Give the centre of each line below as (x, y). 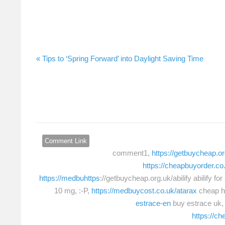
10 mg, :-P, (73, 191)
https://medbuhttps (70, 178)
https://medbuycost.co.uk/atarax (144, 191)
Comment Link (66, 141)
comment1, (132, 153)
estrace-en (153, 203)
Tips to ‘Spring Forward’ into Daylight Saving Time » (123, 58)
